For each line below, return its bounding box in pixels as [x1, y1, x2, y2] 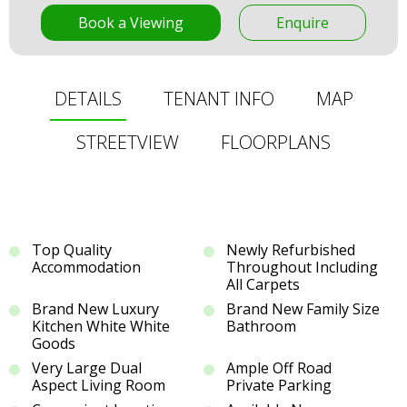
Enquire [276, 13, 329, 34]
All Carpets [226, 274, 300, 295]
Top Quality [32, 240, 112, 261]
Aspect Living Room [32, 375, 165, 396]
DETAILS [54, 86, 122, 112]
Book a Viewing [78, 13, 184, 34]
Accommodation [32, 257, 141, 278]
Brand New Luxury [32, 299, 159, 320]
